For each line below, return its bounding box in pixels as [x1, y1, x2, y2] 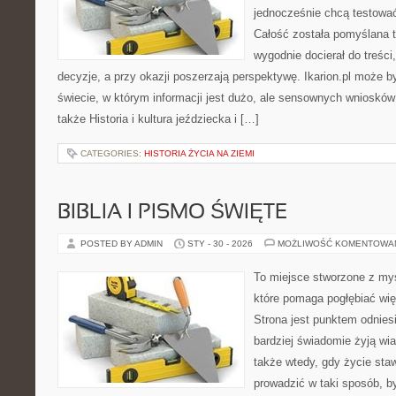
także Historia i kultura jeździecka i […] [57, 112, 259, 126]
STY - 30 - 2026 [187, 239, 253, 248]
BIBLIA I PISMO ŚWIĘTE [57, 203, 287, 223]
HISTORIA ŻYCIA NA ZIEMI [144, 148, 255, 158]
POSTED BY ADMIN [80, 239, 165, 248]
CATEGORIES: [80, 148, 144, 158]
